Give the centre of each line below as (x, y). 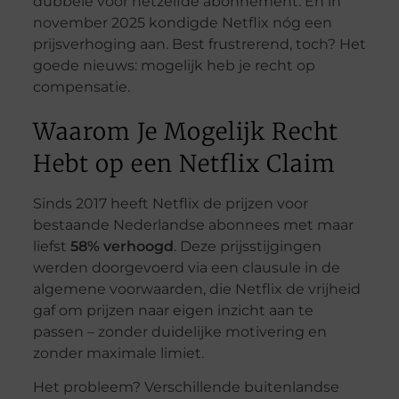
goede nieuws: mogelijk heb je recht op (174, 65)
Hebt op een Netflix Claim (184, 163)
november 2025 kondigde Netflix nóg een (182, 22)
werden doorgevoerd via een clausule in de (186, 267)
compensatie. (81, 86)
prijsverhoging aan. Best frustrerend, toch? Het (199, 44)
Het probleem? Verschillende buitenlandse (186, 387)
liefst (51, 246)
